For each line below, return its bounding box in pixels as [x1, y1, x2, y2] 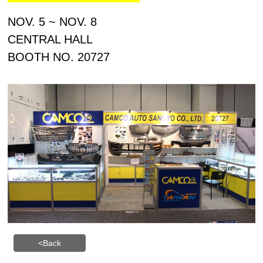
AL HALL [47, 32, 93, 46]
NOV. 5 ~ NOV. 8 [8, 15, 97, 28]
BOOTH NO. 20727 [8, 50, 110, 63]
